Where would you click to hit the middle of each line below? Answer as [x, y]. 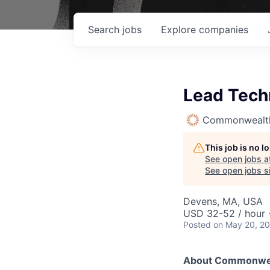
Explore [180, 30]
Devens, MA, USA [223, 201]
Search [105, 30]
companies [224, 30]
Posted [197, 224]
